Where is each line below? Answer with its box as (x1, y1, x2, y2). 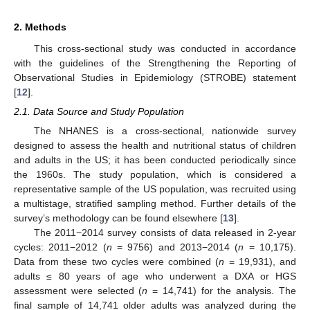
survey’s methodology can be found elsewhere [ (14, 212, 223, 224)
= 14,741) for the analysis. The (147, 285, 297, 297)
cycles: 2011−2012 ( (14, 241, 107, 253)
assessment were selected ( (14, 285, 143, 297)
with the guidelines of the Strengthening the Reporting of (14, 57, 296, 69)
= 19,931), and (224, 256, 297, 268)
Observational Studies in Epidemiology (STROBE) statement (14, 71, 296, 83)
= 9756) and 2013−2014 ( (111, 241, 239, 253)
